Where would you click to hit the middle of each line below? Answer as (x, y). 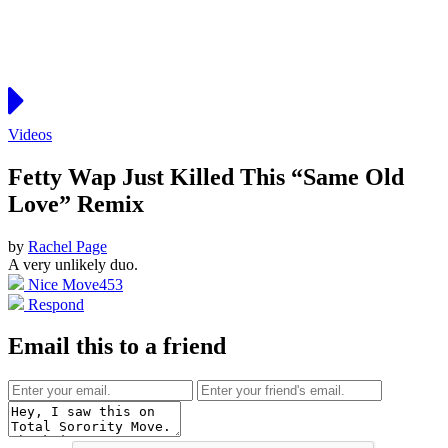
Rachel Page (67, 246)
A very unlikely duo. (73, 264)
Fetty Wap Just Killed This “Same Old (206, 176)
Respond (54, 304)
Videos (30, 134)
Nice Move (63, 284)
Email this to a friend (117, 346)
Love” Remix (76, 203)
